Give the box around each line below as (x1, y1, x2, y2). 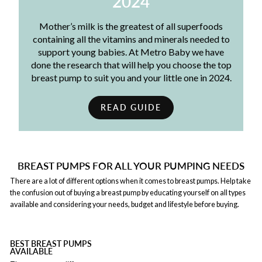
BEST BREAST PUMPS (10, 238, 92, 249)
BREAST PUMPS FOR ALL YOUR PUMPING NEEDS (18, 160, 244, 172)
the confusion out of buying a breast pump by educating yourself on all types (10, 188, 246, 197)
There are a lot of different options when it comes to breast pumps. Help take (10, 176, 251, 185)
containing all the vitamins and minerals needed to (32, 33, 230, 44)
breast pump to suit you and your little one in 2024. (30, 72, 232, 83)
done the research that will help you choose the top (30, 59, 232, 70)
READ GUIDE (101, 102, 161, 112)
